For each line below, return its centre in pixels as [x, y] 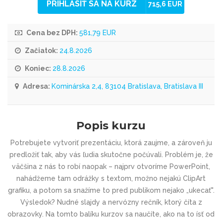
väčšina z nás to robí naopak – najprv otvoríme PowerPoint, [111, 166]
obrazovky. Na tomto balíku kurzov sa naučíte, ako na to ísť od [111, 214]
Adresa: [36, 86]
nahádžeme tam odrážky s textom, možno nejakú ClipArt [111, 178]
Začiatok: [41, 51]
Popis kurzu [111, 126]
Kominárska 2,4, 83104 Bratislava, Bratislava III [127, 86]
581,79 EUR [98, 33]
